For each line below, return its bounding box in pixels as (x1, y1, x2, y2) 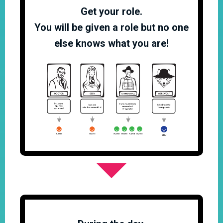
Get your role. (81, 5, 142, 17)
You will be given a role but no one (34, 21, 189, 33)
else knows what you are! (54, 37, 169, 49)
